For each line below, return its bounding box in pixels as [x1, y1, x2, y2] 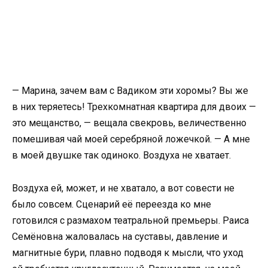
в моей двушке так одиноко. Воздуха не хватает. [12, 150, 231, 162]
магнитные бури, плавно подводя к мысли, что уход [12, 246, 243, 258]
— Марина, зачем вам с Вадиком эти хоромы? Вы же [12, 85, 248, 97]
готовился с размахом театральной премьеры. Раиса [12, 214, 249, 226]
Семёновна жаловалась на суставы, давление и [12, 230, 227, 242]
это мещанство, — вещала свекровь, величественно [12, 117, 246, 129]
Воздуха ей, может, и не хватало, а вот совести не [12, 182, 234, 194]
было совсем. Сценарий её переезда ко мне [12, 198, 211, 210]
